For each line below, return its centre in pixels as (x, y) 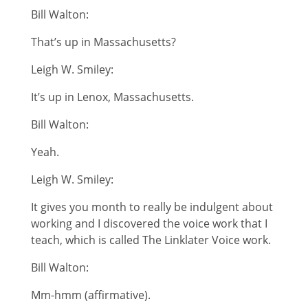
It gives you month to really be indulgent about (152, 207)
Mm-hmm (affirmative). (90, 295)
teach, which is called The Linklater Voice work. (151, 240)
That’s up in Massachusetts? (103, 42)
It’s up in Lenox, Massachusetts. (112, 97)
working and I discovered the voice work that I (149, 223)
